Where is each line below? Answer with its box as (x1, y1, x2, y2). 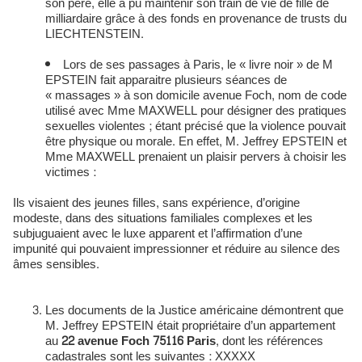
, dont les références (216, 330, 323, 352)
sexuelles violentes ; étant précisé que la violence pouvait (45, 116, 346, 137)
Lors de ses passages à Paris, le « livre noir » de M (63, 54, 333, 76)
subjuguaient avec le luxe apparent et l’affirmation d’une (13, 223, 302, 245)
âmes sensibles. (13, 254, 99, 276)
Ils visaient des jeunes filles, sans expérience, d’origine (13, 192, 300, 214)
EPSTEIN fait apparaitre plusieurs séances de (45, 69, 287, 91)
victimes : (45, 162, 96, 183)
